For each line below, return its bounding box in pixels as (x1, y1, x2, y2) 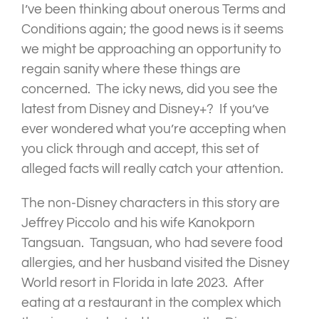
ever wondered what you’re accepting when (21, 122, 286, 137)
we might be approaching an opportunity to (21, 42, 282, 57)
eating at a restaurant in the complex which (21, 296, 281, 310)
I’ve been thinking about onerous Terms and (21, 2, 286, 17)
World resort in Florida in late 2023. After (21, 276, 264, 291)
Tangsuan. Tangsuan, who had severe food (21, 236, 283, 251)
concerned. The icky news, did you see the (21, 82, 278, 97)
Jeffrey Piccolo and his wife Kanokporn (21, 216, 255, 231)
